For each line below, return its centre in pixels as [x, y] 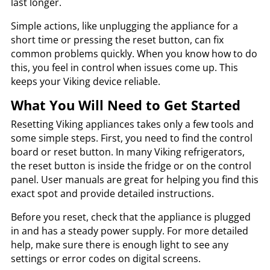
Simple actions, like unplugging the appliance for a [124, 26]
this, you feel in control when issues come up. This [124, 67]
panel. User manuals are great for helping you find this [134, 179]
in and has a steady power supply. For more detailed [129, 231]
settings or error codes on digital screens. [105, 258]
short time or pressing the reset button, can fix [117, 39]
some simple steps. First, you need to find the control [131, 138]
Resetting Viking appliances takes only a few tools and [132, 124]
